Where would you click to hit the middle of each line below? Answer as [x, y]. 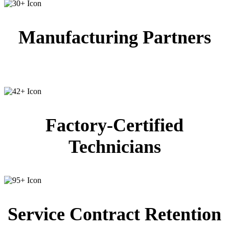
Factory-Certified [114, 125]
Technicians [114, 147]
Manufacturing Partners [114, 38]
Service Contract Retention [114, 214]
